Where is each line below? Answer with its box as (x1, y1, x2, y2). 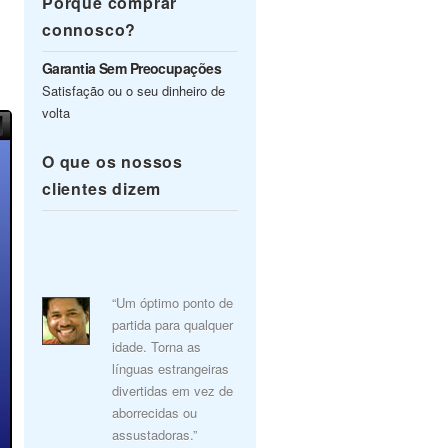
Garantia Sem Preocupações (42, 58, 221, 78)
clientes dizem (42, 177, 162, 200)
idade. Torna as (112, 337, 201, 356)
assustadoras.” (112, 425, 197, 444)
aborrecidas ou (112, 403, 197, 422)
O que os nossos (42, 150, 184, 173)
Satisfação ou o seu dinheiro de (42, 81, 225, 100)
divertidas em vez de (112, 381, 233, 400)
